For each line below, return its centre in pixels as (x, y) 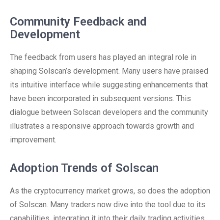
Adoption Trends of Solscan (84, 168)
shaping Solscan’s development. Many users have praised (109, 71)
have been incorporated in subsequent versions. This (100, 98)
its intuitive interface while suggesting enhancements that (109, 85)
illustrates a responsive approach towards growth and (102, 126)
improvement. (33, 140)
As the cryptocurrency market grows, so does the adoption (110, 191)
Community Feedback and (78, 22)
